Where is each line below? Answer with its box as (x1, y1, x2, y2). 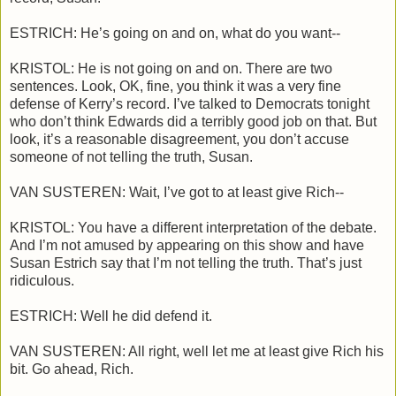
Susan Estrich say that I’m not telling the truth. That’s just (10, 255, 362, 271)
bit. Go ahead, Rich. (10, 362, 133, 377)
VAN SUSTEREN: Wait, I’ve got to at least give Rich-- (10, 185, 344, 201)
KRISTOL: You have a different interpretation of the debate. (10, 220, 377, 236)
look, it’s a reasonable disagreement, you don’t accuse (10, 132, 349, 148)
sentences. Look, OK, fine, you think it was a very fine (10, 79, 341, 95)
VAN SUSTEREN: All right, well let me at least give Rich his (10, 344, 384, 360)
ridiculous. (10, 273, 74, 289)
